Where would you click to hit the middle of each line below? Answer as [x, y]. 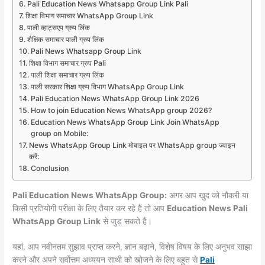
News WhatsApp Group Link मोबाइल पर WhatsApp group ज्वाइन [132, 145]
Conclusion [49, 168]
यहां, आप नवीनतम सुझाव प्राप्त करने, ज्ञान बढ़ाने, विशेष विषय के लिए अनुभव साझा [132, 247]
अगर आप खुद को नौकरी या [208, 195]
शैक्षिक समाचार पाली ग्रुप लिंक [65, 39]
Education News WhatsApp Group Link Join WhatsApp [125, 122]
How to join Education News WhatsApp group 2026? [121, 110]
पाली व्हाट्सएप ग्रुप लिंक [58, 27]
